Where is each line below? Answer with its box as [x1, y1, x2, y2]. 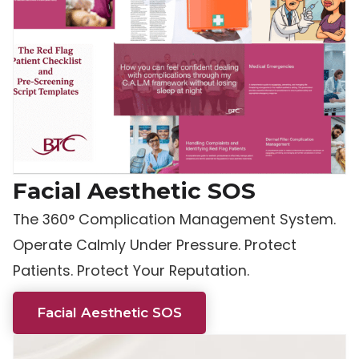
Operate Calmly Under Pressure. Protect [13, 235, 296, 256]
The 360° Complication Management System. [13, 209, 336, 230]
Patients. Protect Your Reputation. [13, 260, 249, 281]
